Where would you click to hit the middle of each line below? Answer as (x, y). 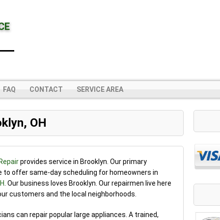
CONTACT (46, 89)
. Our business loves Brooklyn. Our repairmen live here (88, 183)
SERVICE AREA (100, 89)
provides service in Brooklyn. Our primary (83, 161)
